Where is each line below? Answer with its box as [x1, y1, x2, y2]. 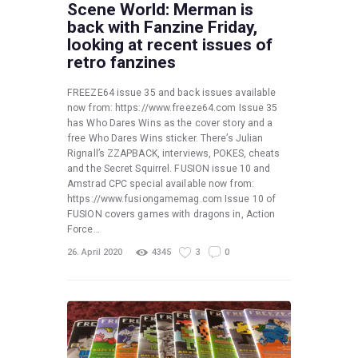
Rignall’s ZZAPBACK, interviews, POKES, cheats [67, 148, 280, 160]
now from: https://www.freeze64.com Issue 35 [67, 102, 278, 114]
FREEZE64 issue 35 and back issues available [67, 87, 276, 99]
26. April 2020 [67, 247, 122, 258]
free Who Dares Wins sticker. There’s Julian [67, 133, 264, 145]
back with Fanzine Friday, [67, 17, 257, 38]
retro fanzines [67, 52, 176, 73]
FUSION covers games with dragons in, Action [67, 209, 276, 221]
